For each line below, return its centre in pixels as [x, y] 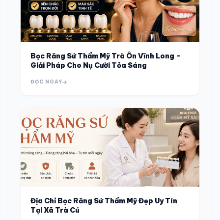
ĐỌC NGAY [46, 82]
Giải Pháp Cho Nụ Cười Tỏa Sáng [89, 65]
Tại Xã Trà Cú [55, 210]
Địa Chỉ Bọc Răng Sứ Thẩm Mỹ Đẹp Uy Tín [104, 201]
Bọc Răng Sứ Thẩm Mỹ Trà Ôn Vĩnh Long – [106, 56]
